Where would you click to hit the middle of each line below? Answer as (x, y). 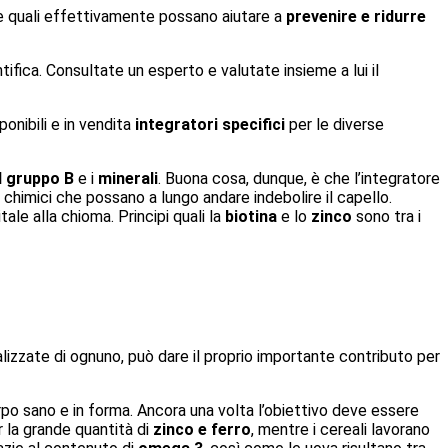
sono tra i (386, 216)
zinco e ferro (202, 430)
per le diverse (334, 124)
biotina (251, 216)
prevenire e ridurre (356, 16)
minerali (128, 178)
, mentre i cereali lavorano (340, 430)
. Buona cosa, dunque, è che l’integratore (299, 178)
